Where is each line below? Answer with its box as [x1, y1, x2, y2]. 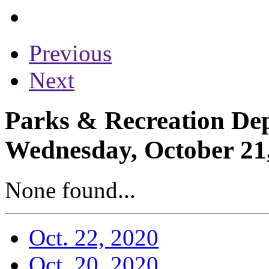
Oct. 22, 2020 [29, 224, 159, 250]
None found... [5, 177, 136, 203]
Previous [29, 40, 112, 66]
